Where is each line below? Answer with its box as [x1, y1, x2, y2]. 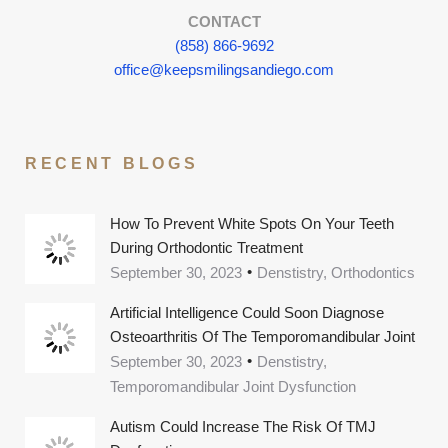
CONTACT [187, 12, 261, 30]
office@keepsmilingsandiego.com [114, 60, 334, 78]
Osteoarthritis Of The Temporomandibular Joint [110, 328, 415, 346]
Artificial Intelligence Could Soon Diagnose [110, 304, 384, 322]
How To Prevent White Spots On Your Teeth [110, 215, 394, 233]
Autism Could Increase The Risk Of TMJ [110, 418, 376, 436]
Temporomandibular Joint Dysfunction [110, 378, 356, 396]
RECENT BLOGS [25, 155, 199, 173]
